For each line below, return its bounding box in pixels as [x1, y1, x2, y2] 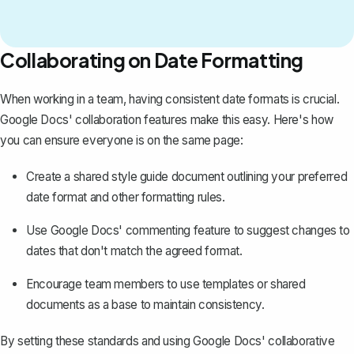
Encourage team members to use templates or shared [26, 276, 306, 292]
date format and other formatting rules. [26, 189, 225, 205]
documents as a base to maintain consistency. [26, 296, 265, 312]
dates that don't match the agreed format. [26, 243, 243, 258]
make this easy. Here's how [186, 111, 333, 127]
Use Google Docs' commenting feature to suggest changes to [26, 222, 350, 238]
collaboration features [75, 111, 187, 127]
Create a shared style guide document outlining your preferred [26, 168, 348, 184]
